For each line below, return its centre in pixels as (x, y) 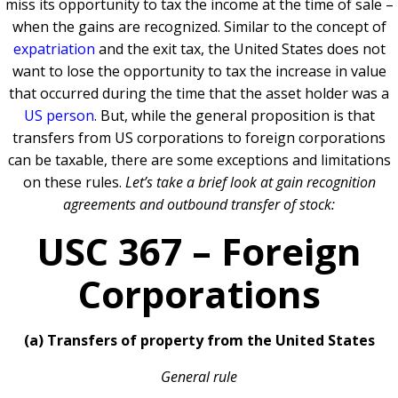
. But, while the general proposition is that (234, 116)
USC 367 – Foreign (199, 251)
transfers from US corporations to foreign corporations (199, 138)
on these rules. (74, 183)
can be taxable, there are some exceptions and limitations (199, 160)
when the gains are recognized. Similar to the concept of (199, 27)
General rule (199, 377)
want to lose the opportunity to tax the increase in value (199, 72)
